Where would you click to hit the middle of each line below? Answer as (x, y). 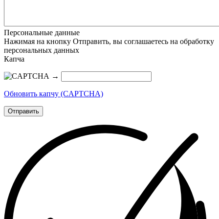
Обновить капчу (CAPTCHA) (54, 94)
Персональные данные (42, 33)
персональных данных (42, 50)
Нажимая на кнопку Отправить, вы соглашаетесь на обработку (109, 42)
